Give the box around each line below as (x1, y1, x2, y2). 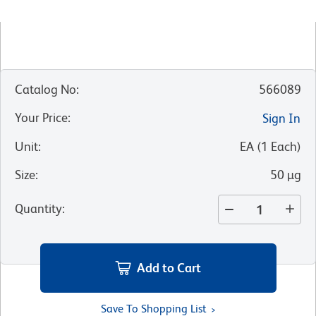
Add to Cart (137, 260, 201, 275)
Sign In (262, 111, 300, 126)
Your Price (15, 110, 68, 126)
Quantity (15, 201, 62, 217)
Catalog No (15, 82, 76, 97)
